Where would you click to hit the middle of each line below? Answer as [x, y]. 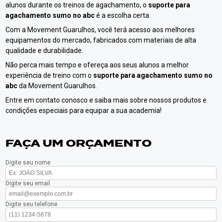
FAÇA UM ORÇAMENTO [79, 144]
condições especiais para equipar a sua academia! [84, 111]
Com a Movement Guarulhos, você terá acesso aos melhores [100, 30]
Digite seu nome [28, 163]
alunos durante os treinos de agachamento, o [77, 5]
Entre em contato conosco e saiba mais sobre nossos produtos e [106, 100]
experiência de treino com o [50, 76]
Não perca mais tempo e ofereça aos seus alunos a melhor [97, 65]
